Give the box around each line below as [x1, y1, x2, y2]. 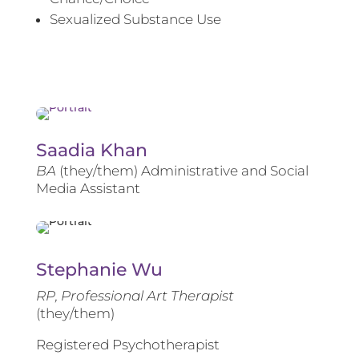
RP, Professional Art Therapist [35, 288, 234, 305]
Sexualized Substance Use [49, 11, 221, 28]
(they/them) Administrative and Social [55, 163, 309, 179]
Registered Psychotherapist [35, 337, 220, 353]
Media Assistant [35, 180, 140, 197]
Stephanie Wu [35, 259, 163, 281]
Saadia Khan [35, 139, 147, 162]
